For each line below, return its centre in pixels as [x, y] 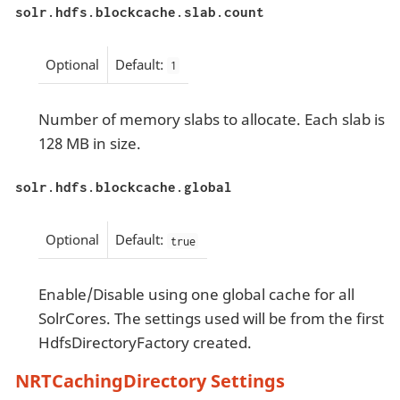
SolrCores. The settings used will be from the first [211, 318]
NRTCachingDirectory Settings [150, 380]
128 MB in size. [89, 143]
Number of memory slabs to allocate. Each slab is [211, 119]
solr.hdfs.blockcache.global [124, 186]
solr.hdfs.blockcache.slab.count [140, 11]
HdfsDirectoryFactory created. [145, 342]
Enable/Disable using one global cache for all [196, 294]
